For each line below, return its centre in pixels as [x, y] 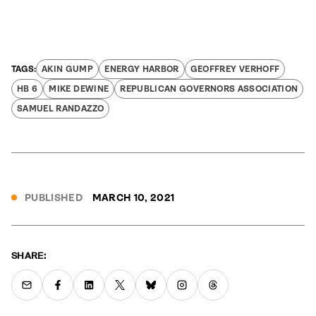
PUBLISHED [54, 198]
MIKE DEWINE [79, 89]
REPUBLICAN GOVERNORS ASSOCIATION [209, 89]
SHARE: [29, 256]
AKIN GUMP [68, 69]
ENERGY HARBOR [142, 69]
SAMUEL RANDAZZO [61, 109]
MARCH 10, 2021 [133, 198]
